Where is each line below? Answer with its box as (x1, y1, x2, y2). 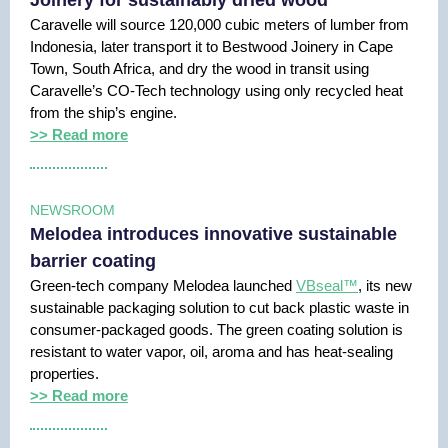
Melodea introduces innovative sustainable (30, 224, 397, 244)
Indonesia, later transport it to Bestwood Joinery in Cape (30, 38, 393, 55)
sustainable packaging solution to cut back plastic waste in (30, 299, 409, 316)
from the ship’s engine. (30, 104, 177, 121)
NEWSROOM (30, 202, 115, 218)
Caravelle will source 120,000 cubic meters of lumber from (30, 16, 409, 33)
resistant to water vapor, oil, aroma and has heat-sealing (30, 343, 393, 360)
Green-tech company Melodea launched (30, 277, 296, 294)
